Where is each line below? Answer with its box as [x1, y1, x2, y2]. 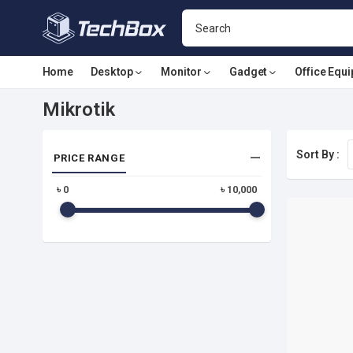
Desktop [91, 65, 134, 78]
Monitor [161, 65, 203, 78]
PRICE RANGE [53, 152, 125, 164]
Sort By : [295, 147, 340, 161]
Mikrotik [42, 98, 115, 121]
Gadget [229, 65, 268, 78]
